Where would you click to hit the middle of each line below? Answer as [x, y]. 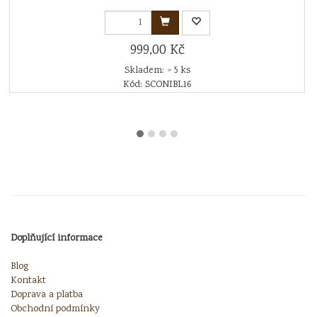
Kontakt [28, 281]
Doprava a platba [47, 295]
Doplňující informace [57, 238]
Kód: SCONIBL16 [157, 85]
